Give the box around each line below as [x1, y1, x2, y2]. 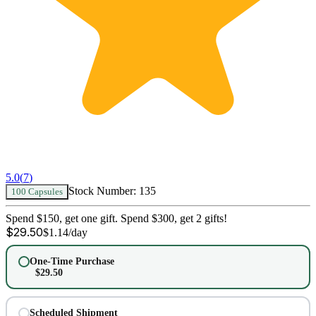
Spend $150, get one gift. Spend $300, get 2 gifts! [6, 212, 227, 225]
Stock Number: [68, 185, 136, 197]
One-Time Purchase [29, 255, 114, 267]
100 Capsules [11, 186, 63, 197]
